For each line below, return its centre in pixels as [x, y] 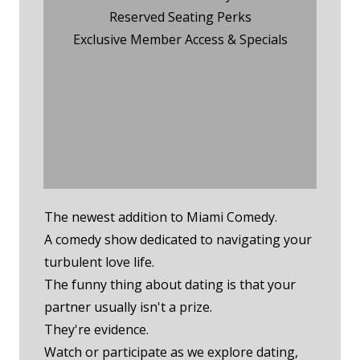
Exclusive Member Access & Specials [180, 39]
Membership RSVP [180, 158]
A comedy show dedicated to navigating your [178, 239]
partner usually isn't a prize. [128, 307]
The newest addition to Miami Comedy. [161, 217]
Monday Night [180, 138]
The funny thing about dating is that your [170, 284]
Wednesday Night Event [180, 78]
